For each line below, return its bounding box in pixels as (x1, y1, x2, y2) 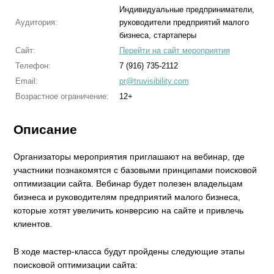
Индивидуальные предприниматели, (119, 5, 254, 14)
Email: (15, 76, 38, 86)
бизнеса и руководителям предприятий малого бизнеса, (13, 192, 241, 202)
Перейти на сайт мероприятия (119, 46, 230, 55)
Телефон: (15, 61, 51, 70)
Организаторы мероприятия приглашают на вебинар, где (13, 152, 245, 162)
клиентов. (13, 219, 53, 229)
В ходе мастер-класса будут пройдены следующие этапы (13, 246, 245, 256)
